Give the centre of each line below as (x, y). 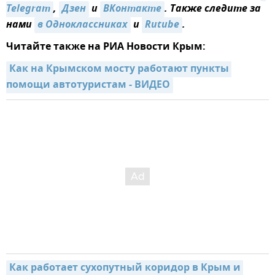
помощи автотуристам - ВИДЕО (88, 86)
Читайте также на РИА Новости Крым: (106, 48)
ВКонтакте (132, 10)
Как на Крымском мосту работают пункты (119, 70)
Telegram (28, 10)
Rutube (162, 25)
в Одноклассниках (83, 25)
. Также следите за (213, 10)
